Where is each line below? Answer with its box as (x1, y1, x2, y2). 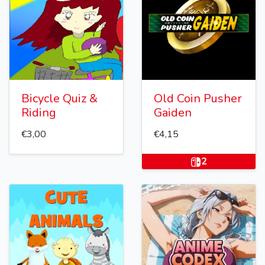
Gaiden (154, 105, 192, 121)
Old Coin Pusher (154, 91, 242, 107)
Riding (21, 105, 56, 121)
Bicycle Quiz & (21, 91, 98, 107)
